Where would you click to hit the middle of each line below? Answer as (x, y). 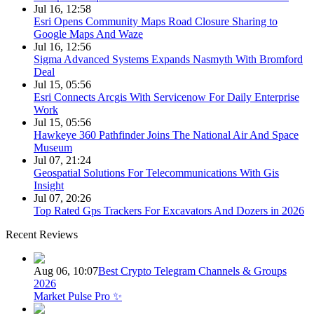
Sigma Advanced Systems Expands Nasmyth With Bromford (168, 59)
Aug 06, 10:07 (66, 271)
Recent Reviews (42, 234)
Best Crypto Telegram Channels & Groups (192, 271)
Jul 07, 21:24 (62, 160)
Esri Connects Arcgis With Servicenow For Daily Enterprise (166, 97)
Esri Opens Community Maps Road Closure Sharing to (156, 21)
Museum (53, 147)
